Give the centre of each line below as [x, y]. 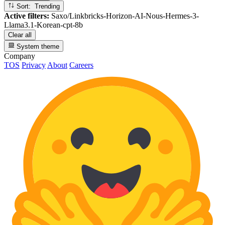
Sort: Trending [47, 7]
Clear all [20, 35]
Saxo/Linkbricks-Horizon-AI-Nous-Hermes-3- [124, 16]
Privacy [34, 65]
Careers [81, 65]
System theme [37, 46]
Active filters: [27, 16]
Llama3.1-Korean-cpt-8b [43, 25]
